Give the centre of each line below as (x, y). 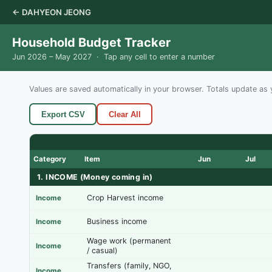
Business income (117, 221)
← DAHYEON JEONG (52, 12)
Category (50, 159)
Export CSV (63, 114)
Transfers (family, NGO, (129, 266)
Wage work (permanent (129, 241)
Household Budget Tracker (91, 42)
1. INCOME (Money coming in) (95, 177)
